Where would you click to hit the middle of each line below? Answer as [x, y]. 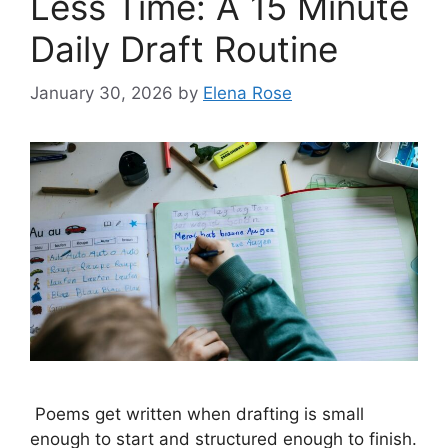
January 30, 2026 [101, 93]
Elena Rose [247, 93]
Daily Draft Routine [184, 48]
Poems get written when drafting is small [197, 413]
